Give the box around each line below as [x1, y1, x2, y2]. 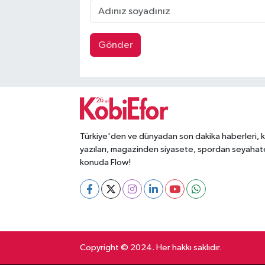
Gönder [98, 40, 133, 50]
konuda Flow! [79, 158, 131, 167]
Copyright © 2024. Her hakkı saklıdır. [79, 243, 222, 252]
